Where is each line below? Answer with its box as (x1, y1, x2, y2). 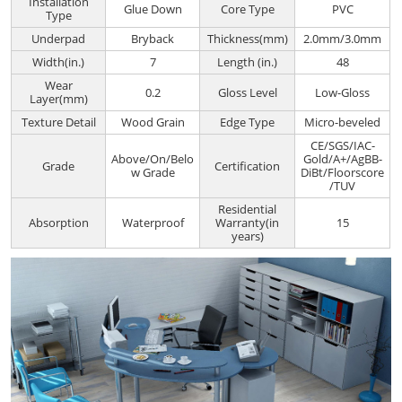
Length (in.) (217, 54, 278, 71)
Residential (218, 201, 277, 218)
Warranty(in (215, 214, 280, 232)
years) (231, 228, 264, 245)
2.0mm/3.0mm (303, 31, 382, 48)
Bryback (131, 31, 175, 48)
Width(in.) (32, 54, 85, 71)
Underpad (31, 31, 86, 48)
